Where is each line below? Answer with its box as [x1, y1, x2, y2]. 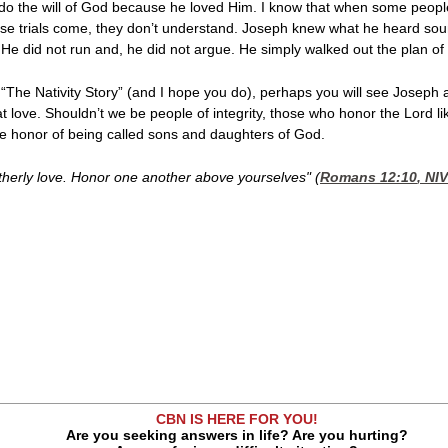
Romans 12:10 [320, 168, 417, 185]
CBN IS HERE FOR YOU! [155, 410, 318, 427]
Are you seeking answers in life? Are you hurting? [65, 426, 408, 443]
